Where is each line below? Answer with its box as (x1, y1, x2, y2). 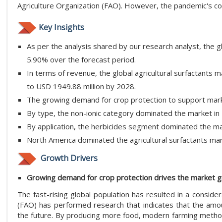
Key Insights (39, 21, 84, 33)
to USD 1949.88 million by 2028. (27, 81, 136, 92)
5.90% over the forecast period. (27, 55, 136, 65)
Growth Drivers (39, 153, 98, 164)
